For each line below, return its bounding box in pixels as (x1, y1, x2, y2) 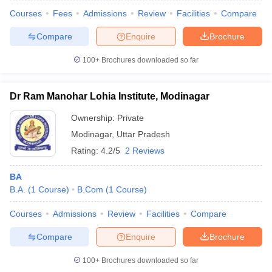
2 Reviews (125, 146, 165, 155)
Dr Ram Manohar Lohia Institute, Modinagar (10, 91, 209, 101)
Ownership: (71, 113, 117, 123)
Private (117, 113, 144, 123)
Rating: (71, 146, 101, 155)
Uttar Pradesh (117, 129, 170, 139)
